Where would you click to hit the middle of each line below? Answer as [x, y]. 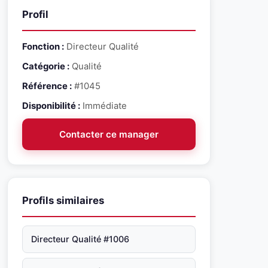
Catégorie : [46, 66]
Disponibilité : [51, 106]
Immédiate [103, 106]
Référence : [47, 86]
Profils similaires [63, 200]
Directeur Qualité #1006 [80, 239]
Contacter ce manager [109, 134]
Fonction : [43, 47]
